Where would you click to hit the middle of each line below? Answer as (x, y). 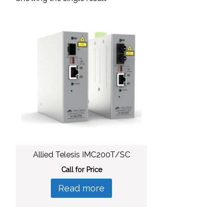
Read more (82, 188)
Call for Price (81, 170)
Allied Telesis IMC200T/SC (81, 155)
